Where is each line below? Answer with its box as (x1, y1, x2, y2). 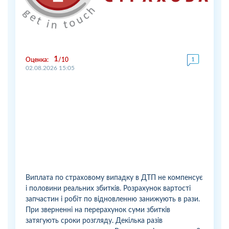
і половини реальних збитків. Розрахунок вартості (26, 185, 191, 192)
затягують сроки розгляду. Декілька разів (26, 217, 163, 224)
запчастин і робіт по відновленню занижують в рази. (26, 195, 200, 203)
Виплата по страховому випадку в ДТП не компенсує (26, 174, 203, 181)
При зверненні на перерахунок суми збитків (26, 206, 170, 214)
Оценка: (26, 56, 49, 63)
